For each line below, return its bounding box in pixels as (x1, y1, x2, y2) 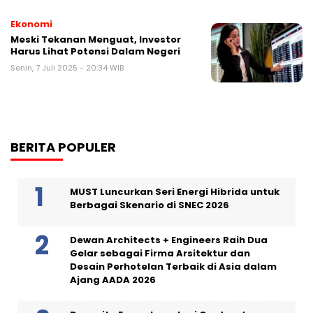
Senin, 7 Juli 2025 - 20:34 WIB (10, 61, 124, 73)
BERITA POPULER (10, 138, 116, 156)
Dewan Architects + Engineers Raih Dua (70, 233, 268, 247)
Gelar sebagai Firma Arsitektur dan (70, 246, 250, 260)
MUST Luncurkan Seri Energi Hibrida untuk (70, 184, 279, 198)
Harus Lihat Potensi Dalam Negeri (10, 44, 180, 58)
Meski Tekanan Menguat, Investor (10, 32, 181, 46)
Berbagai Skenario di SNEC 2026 (70, 198, 229, 212)
